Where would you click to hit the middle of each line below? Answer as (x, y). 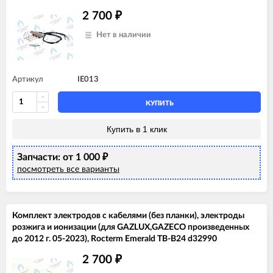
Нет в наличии (124, 35)
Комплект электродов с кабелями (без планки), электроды (128, 215)
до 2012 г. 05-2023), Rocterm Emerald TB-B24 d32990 (115, 239)
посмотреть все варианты (68, 169)
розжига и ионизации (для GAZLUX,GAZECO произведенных (131, 227)
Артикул (28, 79)
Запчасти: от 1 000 (60, 157)
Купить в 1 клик (136, 129)
